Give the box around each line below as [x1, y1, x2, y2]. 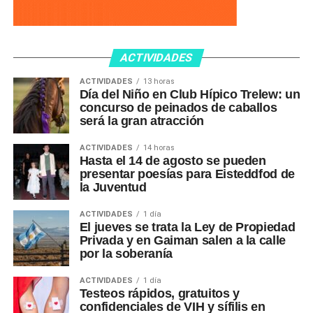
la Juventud [79, 180, 147, 194]
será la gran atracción [79, 113, 204, 128]
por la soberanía [79, 246, 173, 261]
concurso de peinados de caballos [79, 100, 277, 115]
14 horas [143, 143, 175, 152]
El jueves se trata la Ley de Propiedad [79, 219, 296, 234]
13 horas [143, 76, 175, 86]
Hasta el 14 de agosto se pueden [79, 153, 266, 168]
